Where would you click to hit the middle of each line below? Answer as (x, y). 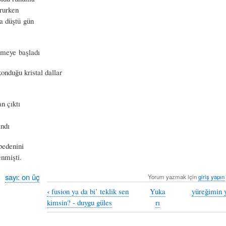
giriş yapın (211, 176)
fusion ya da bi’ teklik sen (89, 191)
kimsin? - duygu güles (80, 203)
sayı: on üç (22, 177)
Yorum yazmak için (173, 176)
